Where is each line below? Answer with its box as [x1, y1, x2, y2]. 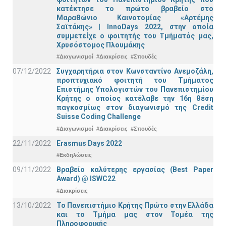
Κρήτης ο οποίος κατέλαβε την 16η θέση [56, 94, 213, 103]
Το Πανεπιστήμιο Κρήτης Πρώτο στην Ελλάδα [56, 201, 213, 209]
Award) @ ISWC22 [56, 175, 116, 183]
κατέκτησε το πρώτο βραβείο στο [56, 4, 213, 13]
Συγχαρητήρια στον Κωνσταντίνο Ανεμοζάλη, [56, 67, 213, 76]
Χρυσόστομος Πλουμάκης [56, 40, 145, 49]
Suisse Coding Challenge [56, 112, 141, 121]
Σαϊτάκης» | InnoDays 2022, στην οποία [56, 22, 213, 31]
